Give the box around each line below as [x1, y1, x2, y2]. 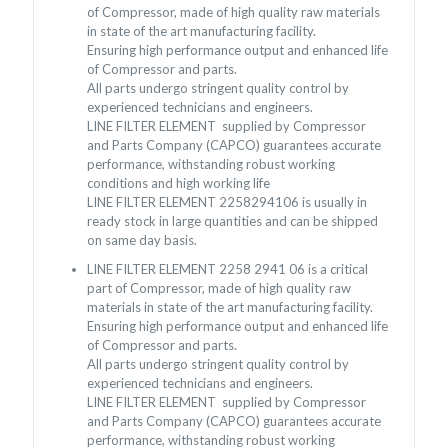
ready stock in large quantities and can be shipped [87, 213, 379, 230]
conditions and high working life [87, 175, 271, 192]
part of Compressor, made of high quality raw [87, 280, 352, 297]
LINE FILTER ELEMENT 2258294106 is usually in [87, 194, 368, 211]
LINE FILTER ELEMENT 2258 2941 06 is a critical [87, 261, 369, 278]
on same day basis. [87, 232, 198, 249]
